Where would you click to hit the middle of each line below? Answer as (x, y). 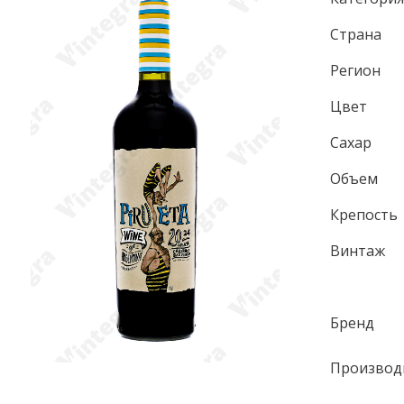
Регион (356, 70)
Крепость (364, 215)
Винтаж (358, 251)
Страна (356, 34)
